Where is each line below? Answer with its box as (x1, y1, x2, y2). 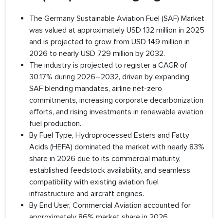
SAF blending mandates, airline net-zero (29, 84, 162, 94)
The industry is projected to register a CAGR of (29, 60, 187, 71)
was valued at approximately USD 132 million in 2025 (29, 25, 204, 36)
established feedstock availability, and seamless (29, 165, 190, 176)
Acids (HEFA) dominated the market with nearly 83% (29, 142, 204, 152)
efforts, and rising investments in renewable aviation (29, 107, 203, 117)
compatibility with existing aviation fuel (29, 177, 159, 187)
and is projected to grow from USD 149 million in (29, 37, 190, 47)
